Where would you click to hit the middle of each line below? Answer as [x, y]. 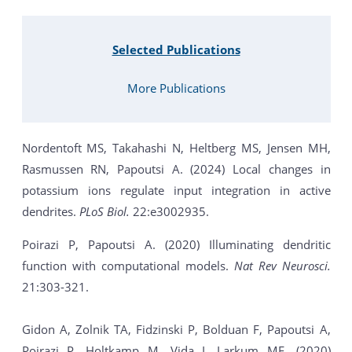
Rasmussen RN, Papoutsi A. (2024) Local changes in [176, 169]
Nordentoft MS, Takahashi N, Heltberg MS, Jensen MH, [176, 148]
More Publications [176, 88]
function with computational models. [128, 266]
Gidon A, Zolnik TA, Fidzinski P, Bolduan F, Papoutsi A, [176, 330]
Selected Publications [176, 49]
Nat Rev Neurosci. [282, 266]
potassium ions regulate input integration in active [176, 191]
